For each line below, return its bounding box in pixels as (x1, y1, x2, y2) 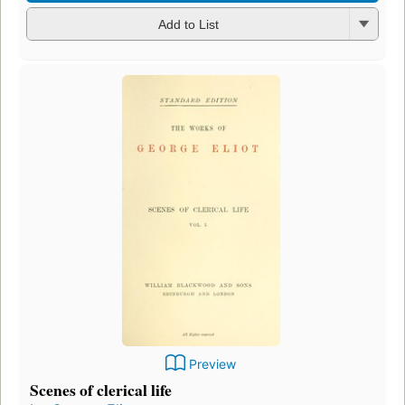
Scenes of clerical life (30, 377, 172, 401)
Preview (189, 355, 236, 372)
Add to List (157, 17, 219, 33)
